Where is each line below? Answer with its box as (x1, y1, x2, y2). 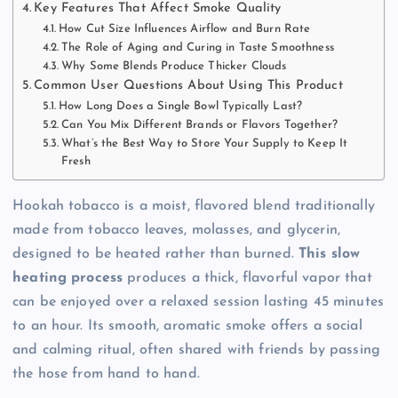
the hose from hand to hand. (12, 366, 200, 381)
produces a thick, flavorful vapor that (123, 270, 372, 285)
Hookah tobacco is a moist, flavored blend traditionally (12, 198, 375, 213)
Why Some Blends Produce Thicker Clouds (61, 60, 287, 72)
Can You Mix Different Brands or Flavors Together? (61, 118, 338, 131)
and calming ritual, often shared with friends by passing (12, 342, 380, 357)
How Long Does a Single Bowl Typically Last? (59, 99, 303, 112)
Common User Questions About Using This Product (34, 78, 343, 92)
